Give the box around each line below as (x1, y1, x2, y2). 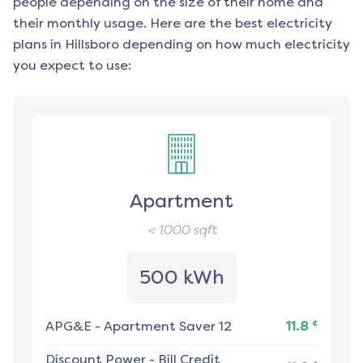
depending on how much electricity (119, 36, 350, 53)
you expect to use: (13, 58, 131, 74)
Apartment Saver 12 (104, 318, 232, 335)
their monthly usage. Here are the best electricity (13, 15, 332, 32)
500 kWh (139, 266, 224, 289)
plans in (13, 36, 62, 53)
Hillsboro (65, 36, 119, 53)
